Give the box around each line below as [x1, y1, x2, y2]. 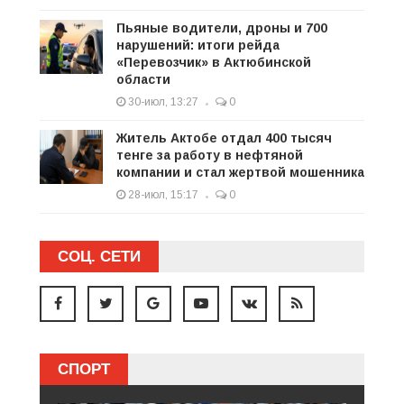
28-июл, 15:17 [125, 188, 198, 201]
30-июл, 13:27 [125, 95, 198, 108]
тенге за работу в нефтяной [116, 147, 303, 162]
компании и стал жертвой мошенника [116, 164, 364, 179]
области [116, 71, 170, 87]
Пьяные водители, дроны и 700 [116, 20, 327, 35]
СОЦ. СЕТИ [58, 247, 141, 265]
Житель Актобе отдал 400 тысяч [116, 130, 332, 145]
